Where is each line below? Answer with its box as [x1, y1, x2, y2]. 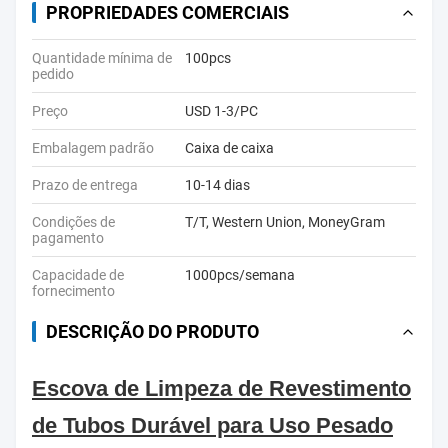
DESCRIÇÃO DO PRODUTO [46, 321, 259, 342]
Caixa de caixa [185, 140, 274, 156]
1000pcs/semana [185, 267, 295, 283]
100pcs [185, 50, 231, 66]
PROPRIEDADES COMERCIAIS [46, 2, 289, 23]
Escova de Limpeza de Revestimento [32, 376, 411, 401]
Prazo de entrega [32, 177, 138, 193]
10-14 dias [185, 177, 250, 193]
